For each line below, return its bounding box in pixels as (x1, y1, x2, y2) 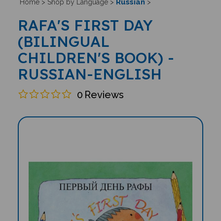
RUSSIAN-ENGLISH (17, 65, 162, 83)
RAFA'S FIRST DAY (17, 16, 153, 35)
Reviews (84, 88, 124, 101)
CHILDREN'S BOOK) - (17, 48, 174, 67)
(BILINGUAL (17, 32, 110, 51)
